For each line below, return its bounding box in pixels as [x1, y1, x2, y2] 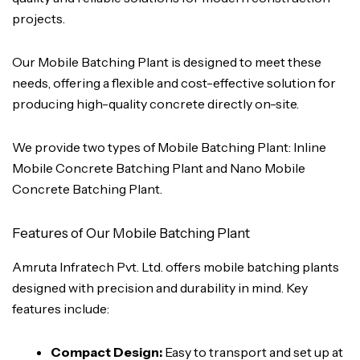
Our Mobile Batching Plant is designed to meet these [12, 53, 321, 70]
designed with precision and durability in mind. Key [12, 279, 308, 296]
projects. [12, 10, 65, 27]
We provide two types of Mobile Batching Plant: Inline [12, 138, 326, 155]
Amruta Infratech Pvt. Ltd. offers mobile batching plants [12, 258, 339, 275]
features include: [12, 300, 109, 317]
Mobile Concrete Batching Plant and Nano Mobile [12, 159, 305, 176]
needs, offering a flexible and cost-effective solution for [12, 74, 336, 91]
